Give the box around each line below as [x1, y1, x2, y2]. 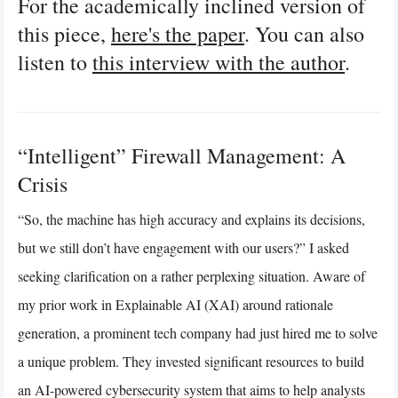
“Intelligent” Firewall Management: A [18, 140, 346, 170]
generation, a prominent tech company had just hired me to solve [18, 322, 378, 342]
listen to [18, 47, 92, 76]
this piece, [18, 19, 111, 48]
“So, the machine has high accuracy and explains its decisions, [18, 209, 365, 228]
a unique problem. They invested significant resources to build [18, 351, 364, 370]
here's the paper [111, 19, 244, 48]
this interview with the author [92, 47, 345, 76]
